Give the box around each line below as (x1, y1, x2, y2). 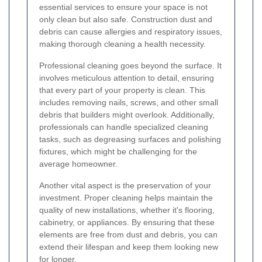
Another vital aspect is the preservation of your (39, 181, 211, 191)
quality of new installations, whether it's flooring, (39, 205, 215, 215)
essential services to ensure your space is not (39, 2, 208, 12)
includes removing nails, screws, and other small (39, 98, 218, 108)
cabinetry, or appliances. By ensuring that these (39, 218, 215, 227)
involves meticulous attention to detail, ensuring (39, 73, 214, 83)
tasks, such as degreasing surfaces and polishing (39, 135, 221, 144)
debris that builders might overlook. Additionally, (39, 110, 215, 120)
